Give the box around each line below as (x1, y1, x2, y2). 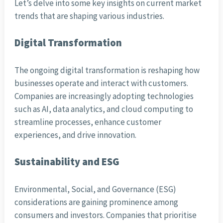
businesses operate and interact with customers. (14, 78, 188, 89)
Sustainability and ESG (14, 155, 119, 169)
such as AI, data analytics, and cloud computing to (14, 104, 193, 115)
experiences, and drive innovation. (14, 129, 136, 141)
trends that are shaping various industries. (14, 10, 164, 22)
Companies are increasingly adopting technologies (14, 91, 194, 102)
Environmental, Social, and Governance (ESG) (14, 184, 176, 195)
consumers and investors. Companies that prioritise (14, 210, 197, 221)
